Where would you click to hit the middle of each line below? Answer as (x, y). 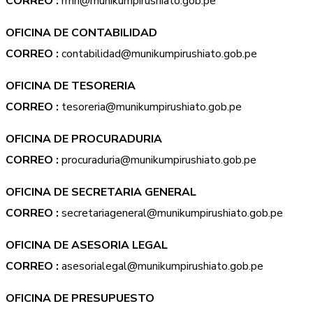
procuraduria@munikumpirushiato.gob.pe (158, 160)
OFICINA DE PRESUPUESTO (80, 298)
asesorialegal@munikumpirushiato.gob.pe (161, 266)
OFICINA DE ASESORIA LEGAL (87, 245)
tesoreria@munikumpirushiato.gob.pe (150, 107)
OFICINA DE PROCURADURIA (84, 139)
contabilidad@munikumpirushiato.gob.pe (158, 54)
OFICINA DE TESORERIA (71, 86)
